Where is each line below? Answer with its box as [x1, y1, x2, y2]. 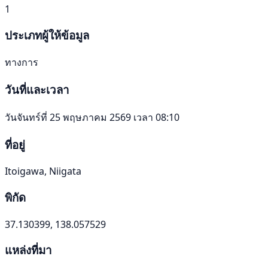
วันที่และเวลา [5, 82, 69, 98]
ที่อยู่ [5, 136, 25, 152]
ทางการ [5, 56, 38, 69]
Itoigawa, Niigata [5, 165, 81, 178]
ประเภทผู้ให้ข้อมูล [5, 27, 89, 42]
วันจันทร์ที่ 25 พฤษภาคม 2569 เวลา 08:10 [5, 110, 179, 124]
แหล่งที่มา [5, 242, 52, 258]
